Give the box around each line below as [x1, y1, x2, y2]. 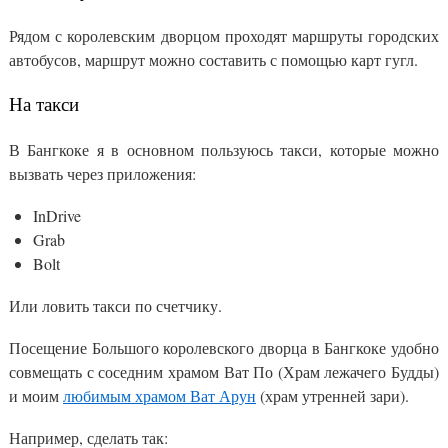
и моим [9, 385, 63, 407]
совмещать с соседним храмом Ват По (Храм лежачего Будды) [9, 361, 439, 383]
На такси [9, 91, 79, 117]
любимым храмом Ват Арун [63, 385, 256, 407]
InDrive [33, 205, 81, 227]
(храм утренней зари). [256, 385, 409, 407]
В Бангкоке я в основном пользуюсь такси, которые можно [9, 139, 439, 161]
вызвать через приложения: [9, 163, 196, 185]
